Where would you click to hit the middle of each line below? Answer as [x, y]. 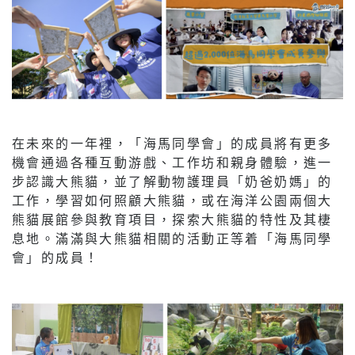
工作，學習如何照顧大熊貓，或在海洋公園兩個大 [172, 200]
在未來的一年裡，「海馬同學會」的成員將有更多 [172, 143]
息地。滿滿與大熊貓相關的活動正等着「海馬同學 [172, 239]
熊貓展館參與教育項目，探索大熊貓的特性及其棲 [172, 219]
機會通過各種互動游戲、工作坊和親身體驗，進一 [172, 162]
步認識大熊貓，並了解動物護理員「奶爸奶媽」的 [172, 181]
